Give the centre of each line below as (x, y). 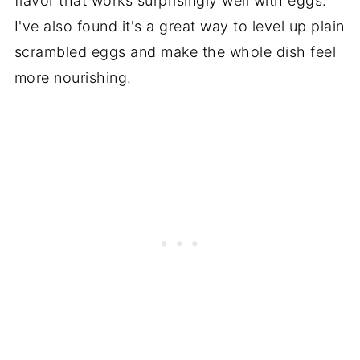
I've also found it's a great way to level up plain (179, 26)
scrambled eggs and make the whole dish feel (175, 52)
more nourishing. (73, 78)
